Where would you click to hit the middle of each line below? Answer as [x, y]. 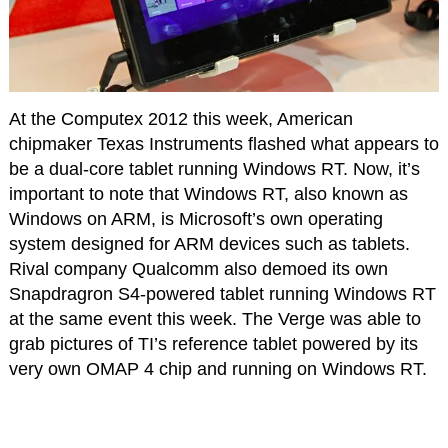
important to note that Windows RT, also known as [208, 194]
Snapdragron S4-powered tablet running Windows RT [222, 294]
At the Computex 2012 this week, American [180, 119]
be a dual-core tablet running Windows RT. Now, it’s [214, 169]
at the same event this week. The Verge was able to [214, 319]
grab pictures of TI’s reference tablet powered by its [213, 344]
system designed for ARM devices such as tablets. [209, 244]
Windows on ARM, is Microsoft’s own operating [195, 219]
